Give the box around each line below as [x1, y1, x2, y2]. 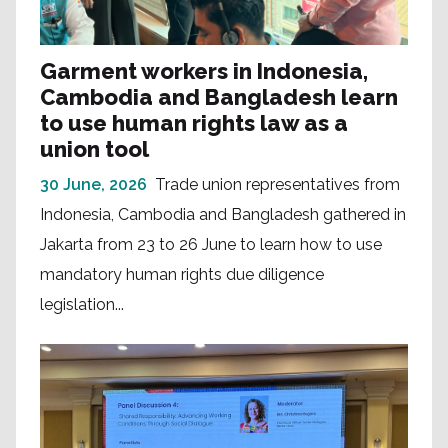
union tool [40, 136, 149, 163]
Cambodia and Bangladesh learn [40, 84, 398, 111]
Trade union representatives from [155, 175, 400, 195]
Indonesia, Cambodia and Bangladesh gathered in [40, 205, 406, 225]
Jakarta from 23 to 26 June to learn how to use [40, 235, 382, 255]
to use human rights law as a [40, 110, 348, 137]
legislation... [40, 295, 124, 315]
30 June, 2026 [40, 175, 147, 195]
